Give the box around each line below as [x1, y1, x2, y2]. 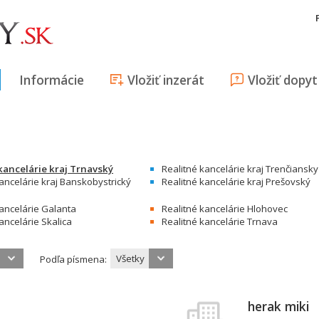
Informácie [19, 71, 84, 88]
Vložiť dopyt [248, 71, 318, 88]
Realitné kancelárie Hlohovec [162, 202, 288, 215]
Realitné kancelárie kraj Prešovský [162, 175, 310, 188]
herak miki [247, 298, 309, 315]
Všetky [116, 252, 145, 265]
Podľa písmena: [40, 253, 107, 266]
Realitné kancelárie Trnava [162, 215, 278, 228]
